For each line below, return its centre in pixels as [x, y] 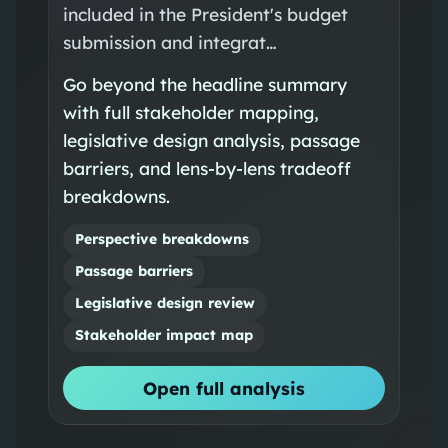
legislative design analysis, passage [211, 139]
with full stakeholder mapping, [190, 111]
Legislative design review [164, 303]
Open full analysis [224, 387]
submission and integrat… [169, 41]
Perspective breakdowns [161, 239]
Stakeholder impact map [163, 335]
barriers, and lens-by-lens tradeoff [206, 167]
